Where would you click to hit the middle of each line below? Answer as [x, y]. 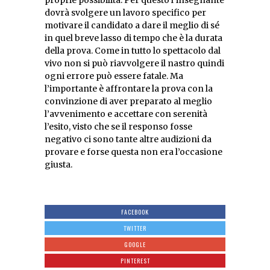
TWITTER [135, 228]
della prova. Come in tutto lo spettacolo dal [133, 50]
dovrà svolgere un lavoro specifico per [125, 12]
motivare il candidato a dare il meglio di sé [132, 25]
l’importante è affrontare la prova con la [129, 88]
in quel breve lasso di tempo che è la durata [133, 38]
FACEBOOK [135, 212]
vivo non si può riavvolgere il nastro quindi [134, 63]
